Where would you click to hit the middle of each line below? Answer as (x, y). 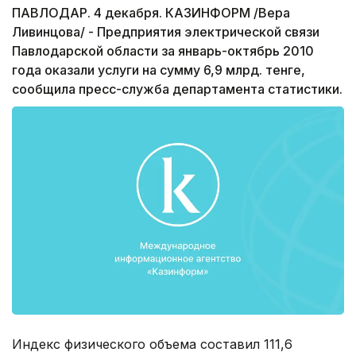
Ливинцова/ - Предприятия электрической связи (166, 32)
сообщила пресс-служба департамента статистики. (177, 89)
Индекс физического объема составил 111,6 (152, 344)
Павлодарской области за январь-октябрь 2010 (163, 51)
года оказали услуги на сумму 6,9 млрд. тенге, (159, 70)
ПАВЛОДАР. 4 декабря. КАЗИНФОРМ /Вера (151, 13)
